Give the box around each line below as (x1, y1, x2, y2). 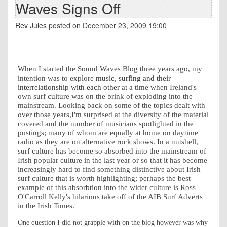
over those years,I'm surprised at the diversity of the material (18, 110, 209, 119)
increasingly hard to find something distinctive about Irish (18, 165, 201, 173)
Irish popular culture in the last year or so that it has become (18, 156, 207, 164)
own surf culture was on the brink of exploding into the (18, 92, 193, 100)
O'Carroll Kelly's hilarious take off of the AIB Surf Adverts (18, 192, 203, 201)
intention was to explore (18, 73, 96, 82)
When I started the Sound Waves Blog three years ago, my (18, 64, 202, 73)
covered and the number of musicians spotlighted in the (18, 119, 194, 128)
